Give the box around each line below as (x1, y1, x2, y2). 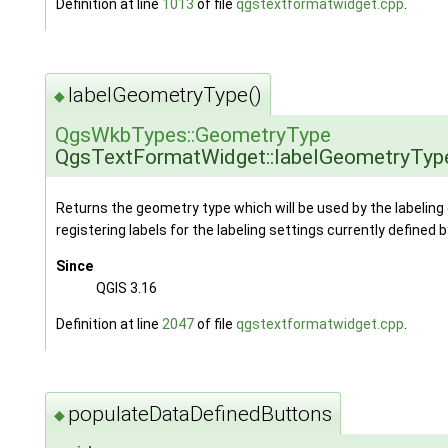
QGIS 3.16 (95, 279, 157, 296)
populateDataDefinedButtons (67, 402, 332, 427)
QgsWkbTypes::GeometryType (54, 122, 331, 147)
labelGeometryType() (67, 82, 262, 107)
